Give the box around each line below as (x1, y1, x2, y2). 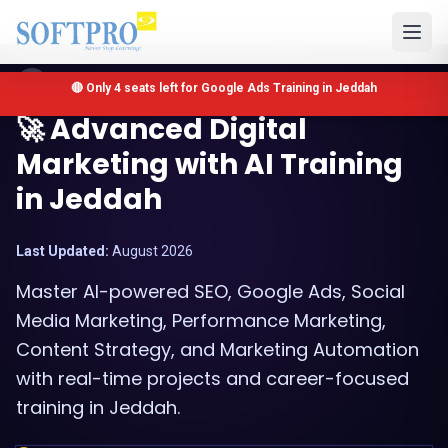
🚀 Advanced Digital (16, 110, 307, 149)
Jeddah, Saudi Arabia (48, 73, 211, 94)
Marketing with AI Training (16, 145, 403, 184)
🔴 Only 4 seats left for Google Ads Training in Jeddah (71, 81, 377, 95)
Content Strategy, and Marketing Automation (16, 337, 419, 362)
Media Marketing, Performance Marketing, (16, 308, 386, 333)
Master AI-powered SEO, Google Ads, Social (16, 279, 405, 304)
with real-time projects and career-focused (16, 366, 409, 391)
